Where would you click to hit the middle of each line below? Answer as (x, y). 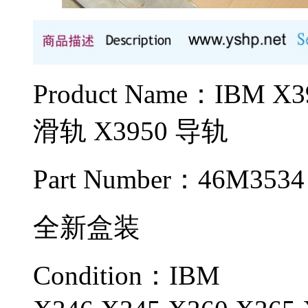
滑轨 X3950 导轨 (131, 131)
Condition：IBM (126, 275)
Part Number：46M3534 (169, 179)
